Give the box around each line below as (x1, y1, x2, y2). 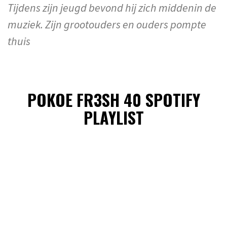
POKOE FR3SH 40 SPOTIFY (27, 87, 200, 111)
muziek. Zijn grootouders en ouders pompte (8, 17, 206, 32)
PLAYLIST (83, 105, 144, 129)
